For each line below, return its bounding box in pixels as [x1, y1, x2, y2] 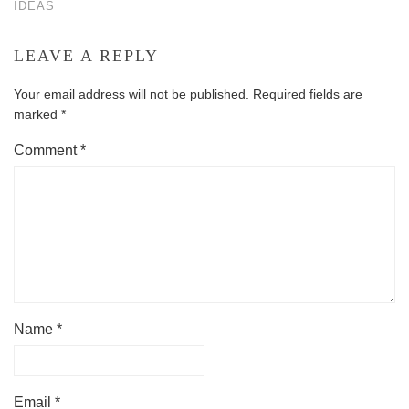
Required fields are [253, 87, 362, 101]
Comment [14, 142, 80, 158]
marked [14, 107, 61, 121]
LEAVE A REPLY [14, 47, 159, 65]
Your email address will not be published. [14, 87, 249, 101]
